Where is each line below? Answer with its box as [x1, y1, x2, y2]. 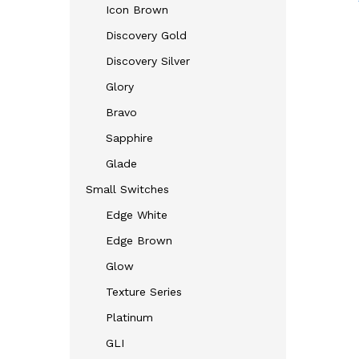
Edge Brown [106, 234, 172, 247]
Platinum [106, 311, 153, 324]
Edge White [106, 208, 167, 221]
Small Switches [86, 183, 169, 196]
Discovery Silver [106, 54, 190, 67]
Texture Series [106, 285, 182, 298]
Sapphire [106, 131, 153, 144]
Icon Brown [106, 3, 168, 16]
